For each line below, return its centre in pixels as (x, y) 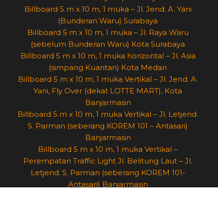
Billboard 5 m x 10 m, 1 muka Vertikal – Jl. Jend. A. (108, 79)
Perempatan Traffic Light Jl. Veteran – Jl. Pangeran (108, 208)
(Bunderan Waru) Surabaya (108, 21)
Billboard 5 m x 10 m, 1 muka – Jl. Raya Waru (108, 33)
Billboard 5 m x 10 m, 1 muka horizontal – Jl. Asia (108, 56)
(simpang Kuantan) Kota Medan (108, 68)
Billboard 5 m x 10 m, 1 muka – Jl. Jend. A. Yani (108, 9)
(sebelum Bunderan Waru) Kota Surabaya (108, 44)
